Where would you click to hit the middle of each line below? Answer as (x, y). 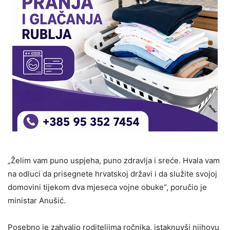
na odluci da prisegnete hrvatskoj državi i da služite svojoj (112, 174)
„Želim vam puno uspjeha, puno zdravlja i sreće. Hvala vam (114, 160)
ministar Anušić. (37, 200)
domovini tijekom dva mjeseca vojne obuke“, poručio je (107, 187)
